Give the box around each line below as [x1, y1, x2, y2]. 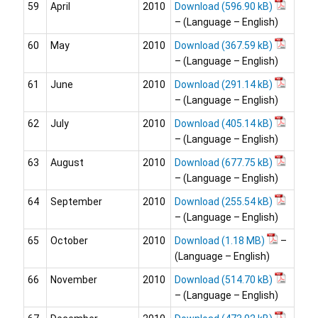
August [50, 157, 84, 169]
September [50, 196, 102, 208]
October [50, 235, 88, 247]
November [50, 274, 97, 286]
